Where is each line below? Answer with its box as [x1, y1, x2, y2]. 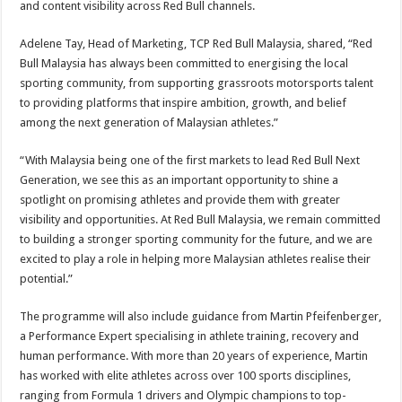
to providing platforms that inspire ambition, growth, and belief [20, 96, 347, 109]
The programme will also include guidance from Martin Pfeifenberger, [20, 310, 382, 323]
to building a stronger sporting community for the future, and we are [20, 232, 373, 246]
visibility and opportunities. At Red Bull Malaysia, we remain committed [20, 213, 381, 226]
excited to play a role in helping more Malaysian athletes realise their [20, 252, 371, 266]
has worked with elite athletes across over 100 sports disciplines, [20, 369, 352, 382]
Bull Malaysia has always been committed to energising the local [20, 57, 349, 70]
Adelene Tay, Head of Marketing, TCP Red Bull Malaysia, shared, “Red [20, 37, 373, 50]
